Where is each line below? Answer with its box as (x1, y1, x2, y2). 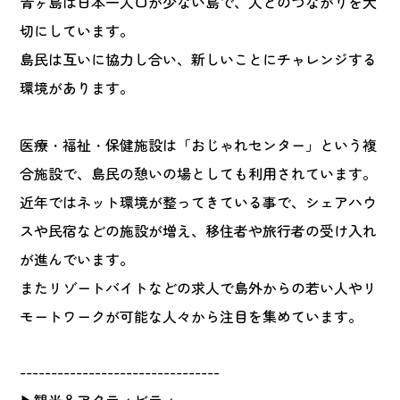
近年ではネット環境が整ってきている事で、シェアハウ (20, 191, 378, 212)
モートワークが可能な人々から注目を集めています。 (20, 305, 363, 327)
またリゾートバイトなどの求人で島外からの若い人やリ (20, 277, 378, 298)
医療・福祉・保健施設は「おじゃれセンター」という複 (20, 134, 378, 155)
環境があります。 (20, 77, 135, 98)
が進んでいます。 (20, 248, 135, 270)
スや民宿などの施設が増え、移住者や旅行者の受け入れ (20, 220, 378, 241)
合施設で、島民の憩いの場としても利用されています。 (20, 162, 378, 184)
